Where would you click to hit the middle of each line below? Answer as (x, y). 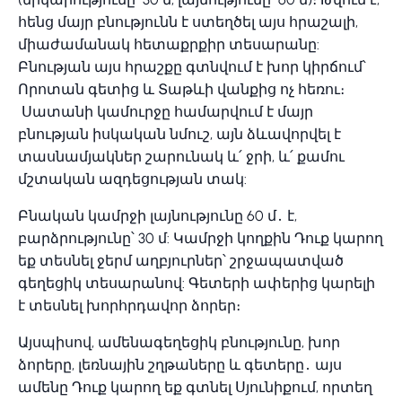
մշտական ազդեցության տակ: (132, 179)
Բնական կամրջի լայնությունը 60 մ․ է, (157, 216)
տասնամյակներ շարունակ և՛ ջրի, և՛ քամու (181, 157)
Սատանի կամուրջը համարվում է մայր (166, 112)
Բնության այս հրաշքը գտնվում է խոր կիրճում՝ (192, 67)
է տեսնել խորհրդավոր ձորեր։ (129, 306)
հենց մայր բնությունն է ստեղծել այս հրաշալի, (188, 22)
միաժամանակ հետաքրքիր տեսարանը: (169, 44)
